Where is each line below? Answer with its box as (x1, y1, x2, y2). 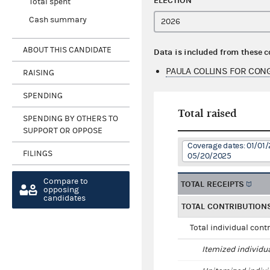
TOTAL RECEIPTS (181, 179, 245, 190)
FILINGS (23, 148, 52, 159)
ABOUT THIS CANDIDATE (23, 45, 111, 55)
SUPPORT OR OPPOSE (23, 125, 102, 136)
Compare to (43, 177, 88, 187)
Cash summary (28, 15, 87, 25)
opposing (43, 185, 79, 195)
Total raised (178, 107, 237, 121)
